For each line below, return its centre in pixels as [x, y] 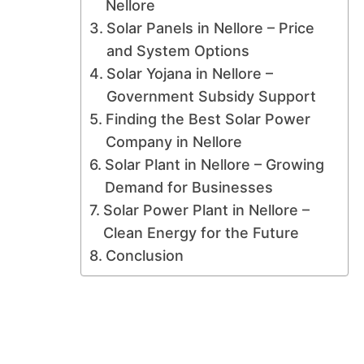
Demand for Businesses [188, 187]
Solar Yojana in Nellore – [189, 73]
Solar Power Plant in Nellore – [206, 210]
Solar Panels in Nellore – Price [210, 28]
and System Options [178, 50]
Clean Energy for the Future [201, 232]
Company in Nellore [173, 141]
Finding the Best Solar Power [208, 119]
